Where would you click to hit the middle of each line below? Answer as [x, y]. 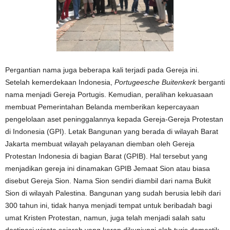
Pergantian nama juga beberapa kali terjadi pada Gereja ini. [102, 70]
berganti [210, 82]
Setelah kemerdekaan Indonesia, [60, 82]
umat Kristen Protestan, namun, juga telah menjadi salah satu [105, 217]
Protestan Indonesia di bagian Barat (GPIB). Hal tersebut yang [106, 156]
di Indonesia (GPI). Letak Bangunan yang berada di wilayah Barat [112, 131]
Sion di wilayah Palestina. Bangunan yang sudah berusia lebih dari [113, 193]
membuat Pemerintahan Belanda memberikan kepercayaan [102, 107]
